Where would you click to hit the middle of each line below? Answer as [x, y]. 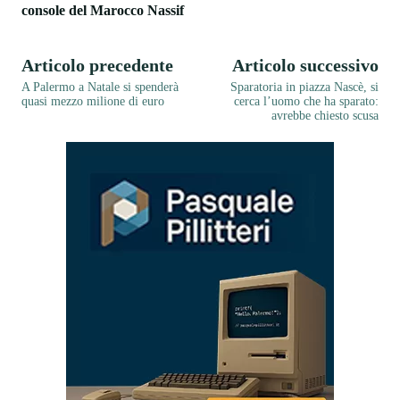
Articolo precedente [97, 65]
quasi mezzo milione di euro [93, 101]
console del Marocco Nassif [103, 10]
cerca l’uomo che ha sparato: [306, 101]
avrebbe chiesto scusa [325, 115]
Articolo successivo [305, 65]
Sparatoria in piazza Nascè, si [304, 87]
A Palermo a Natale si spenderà [100, 87]
